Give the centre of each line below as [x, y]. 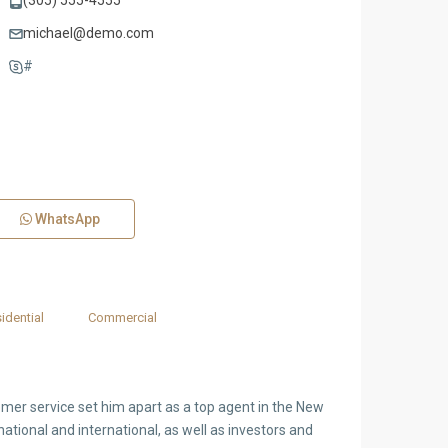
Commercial [122, 317]
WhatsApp [65, 219]
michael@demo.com [88, 33]
